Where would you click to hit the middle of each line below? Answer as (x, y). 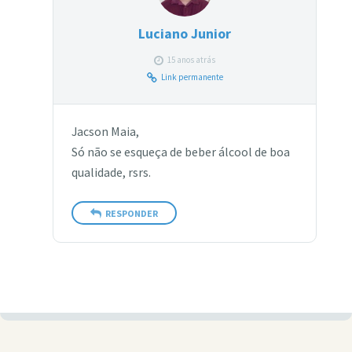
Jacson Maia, (105, 132)
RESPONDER (131, 213)
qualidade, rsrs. (111, 173)
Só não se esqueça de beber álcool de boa (180, 152)
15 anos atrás (192, 60)
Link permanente (192, 77)
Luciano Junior (185, 34)
